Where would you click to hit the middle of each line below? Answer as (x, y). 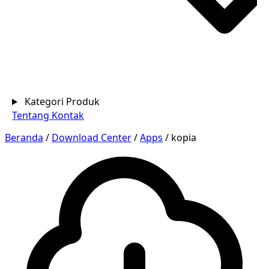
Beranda (24, 138)
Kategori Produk (62, 101)
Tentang (32, 115)
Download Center (92, 138)
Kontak (68, 115)
